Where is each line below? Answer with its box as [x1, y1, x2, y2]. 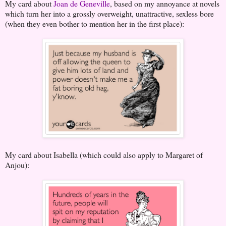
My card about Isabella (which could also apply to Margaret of [5, 149, 203, 160]
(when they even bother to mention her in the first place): [5, 18, 184, 29]
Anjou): [5, 159, 29, 170]
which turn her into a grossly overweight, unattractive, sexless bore [5, 8, 214, 19]
